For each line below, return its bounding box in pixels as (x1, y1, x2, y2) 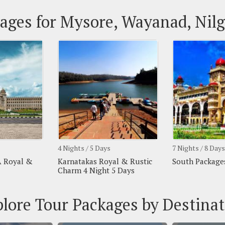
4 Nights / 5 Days (57, 143, 110, 153)
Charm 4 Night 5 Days (57, 165, 134, 175)
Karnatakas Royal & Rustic (57, 156, 152, 166)
